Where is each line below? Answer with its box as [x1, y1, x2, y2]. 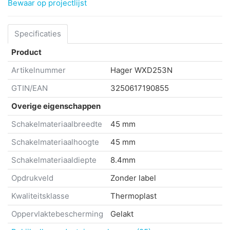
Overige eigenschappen [11, 101, 101, 111]
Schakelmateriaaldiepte [11, 155, 97, 165]
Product [11, 47, 42, 57]
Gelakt [110, 209, 133, 219]
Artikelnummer [11, 65, 66, 75]
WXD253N [135, 65, 172, 75]
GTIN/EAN [11, 83, 48, 93]
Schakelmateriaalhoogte [11, 137, 99, 147]
